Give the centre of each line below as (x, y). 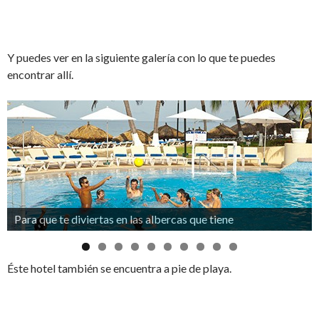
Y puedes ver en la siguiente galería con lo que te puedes (141, 58)
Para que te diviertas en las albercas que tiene (124, 219)
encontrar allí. (40, 75)
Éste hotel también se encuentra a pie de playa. (119, 268)
